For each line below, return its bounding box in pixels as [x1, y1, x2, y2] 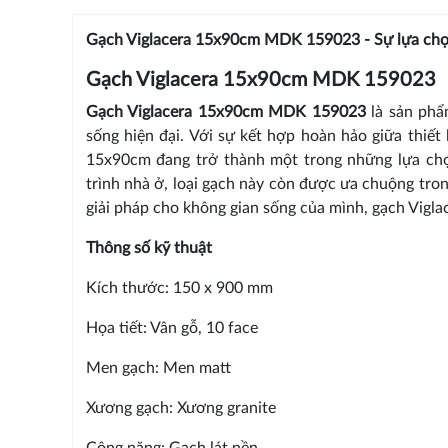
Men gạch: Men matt [85, 359, 231, 376]
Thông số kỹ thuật [85, 239, 212, 256]
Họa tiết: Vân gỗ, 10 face [85, 319, 258, 336]
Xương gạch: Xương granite [85, 399, 276, 416]
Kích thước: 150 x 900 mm [85, 279, 273, 296]
